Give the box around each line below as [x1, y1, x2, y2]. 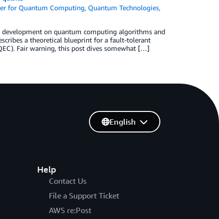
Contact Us [48, 176, 87, 186]
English [109, 117, 136, 127]
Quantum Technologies [88, 3, 159, 12]
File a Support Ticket [48, 191, 119, 200]
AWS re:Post [48, 205, 91, 215]
